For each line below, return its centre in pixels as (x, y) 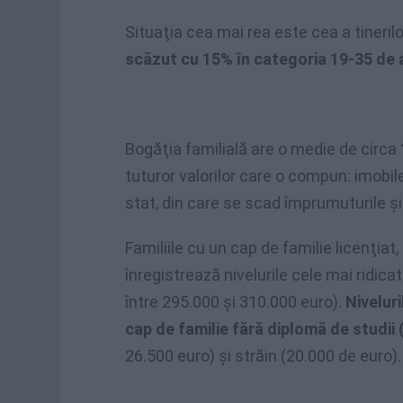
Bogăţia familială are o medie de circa (263, 149)
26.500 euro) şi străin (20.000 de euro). (263, 356)
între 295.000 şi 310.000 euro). (235, 302)
